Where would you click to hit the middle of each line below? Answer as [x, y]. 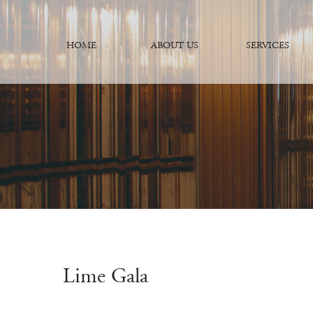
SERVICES [267, 45]
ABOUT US [174, 45]
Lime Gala [105, 276]
